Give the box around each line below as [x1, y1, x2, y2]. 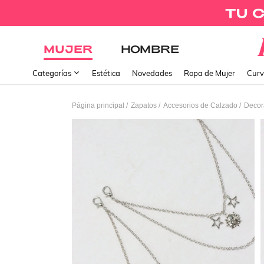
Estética [92, 68, 120, 78]
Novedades [132, 68, 172, 78]
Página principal [72, 101, 124, 110]
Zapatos [131, 101, 157, 110]
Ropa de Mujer [184, 68, 235, 78]
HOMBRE [121, 42, 180, 55]
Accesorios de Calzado [163, 101, 237, 110]
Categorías [32, 68, 73, 78]
